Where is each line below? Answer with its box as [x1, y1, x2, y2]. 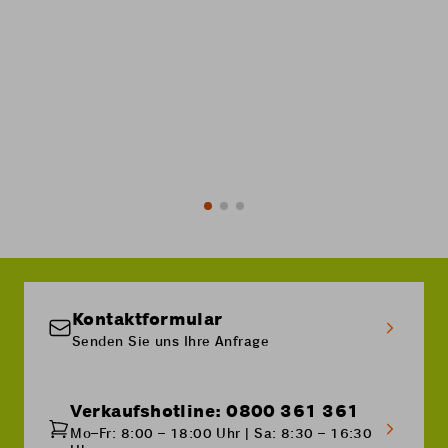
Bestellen [166, 132, 244, 151]
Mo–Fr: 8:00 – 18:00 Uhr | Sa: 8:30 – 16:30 [70, 426, 373, 442]
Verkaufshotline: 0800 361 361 [70, 401, 360, 422]
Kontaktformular [72, 309, 223, 330]
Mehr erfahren [147, 184, 264, 203]
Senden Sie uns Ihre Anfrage [72, 334, 270, 350]
